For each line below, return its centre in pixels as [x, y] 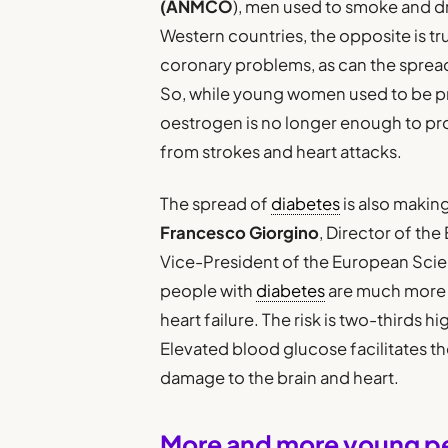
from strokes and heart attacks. [281, 151]
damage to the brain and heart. [280, 378]
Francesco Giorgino [240, 233]
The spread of [216, 204]
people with [208, 291]
